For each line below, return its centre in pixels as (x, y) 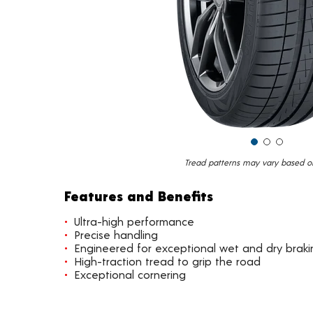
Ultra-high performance (134, 221)
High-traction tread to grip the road (167, 261)
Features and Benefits (139, 196)
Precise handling (116, 234)
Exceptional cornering (130, 274)
